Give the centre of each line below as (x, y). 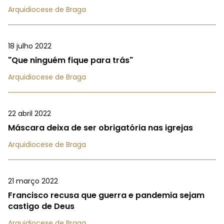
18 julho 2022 (30, 46)
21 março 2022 (33, 181)
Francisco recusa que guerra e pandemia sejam (106, 195)
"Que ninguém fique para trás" (70, 60)
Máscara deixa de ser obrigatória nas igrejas (100, 128)
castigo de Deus (41, 206)
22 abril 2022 (29, 114)
